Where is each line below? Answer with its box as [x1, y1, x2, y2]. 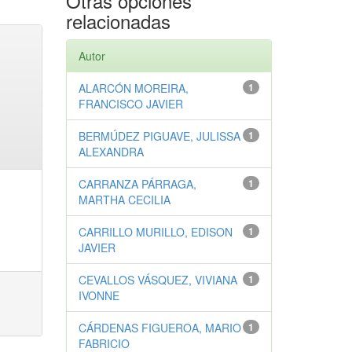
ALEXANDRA [78, 144, 144, 160]
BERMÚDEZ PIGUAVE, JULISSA [78, 128, 240, 145]
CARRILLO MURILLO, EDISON [78, 224, 233, 240]
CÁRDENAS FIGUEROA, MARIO [78, 320, 241, 336]
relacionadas [65, 7, 170, 35]
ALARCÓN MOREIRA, [78, 80, 189, 97]
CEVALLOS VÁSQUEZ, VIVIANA [78, 272, 237, 288]
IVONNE [78, 288, 119, 304]
